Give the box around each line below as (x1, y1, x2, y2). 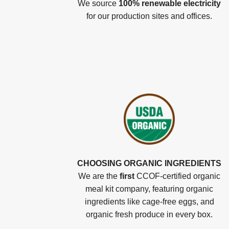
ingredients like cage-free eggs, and (84, 197, 214, 206)
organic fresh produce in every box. (86, 210, 213, 219)
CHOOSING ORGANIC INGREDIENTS (77, 159, 221, 168)
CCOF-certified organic (134, 172, 220, 180)
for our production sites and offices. (86, 12, 212, 20)
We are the (78, 172, 120, 180)
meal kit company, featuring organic (85, 185, 213, 193)
